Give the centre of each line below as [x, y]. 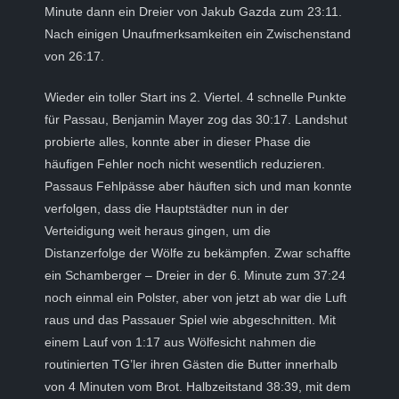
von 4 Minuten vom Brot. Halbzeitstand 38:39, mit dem [198, 387]
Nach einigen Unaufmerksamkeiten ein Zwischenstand [198, 34]
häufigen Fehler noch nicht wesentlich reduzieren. [185, 164]
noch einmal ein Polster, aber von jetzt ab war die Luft [195, 297]
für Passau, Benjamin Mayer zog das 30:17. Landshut [196, 119]
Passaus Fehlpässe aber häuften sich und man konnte [198, 186]
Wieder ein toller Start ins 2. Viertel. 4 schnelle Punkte [195, 97]
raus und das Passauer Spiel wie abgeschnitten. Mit [190, 320]
